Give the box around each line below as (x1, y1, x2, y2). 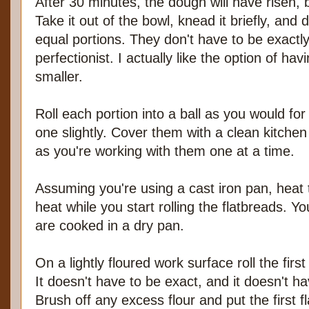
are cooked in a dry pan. (35, 218, 184, 234)
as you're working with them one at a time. (35, 143, 295, 159)
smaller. (35, 69, 83, 85)
